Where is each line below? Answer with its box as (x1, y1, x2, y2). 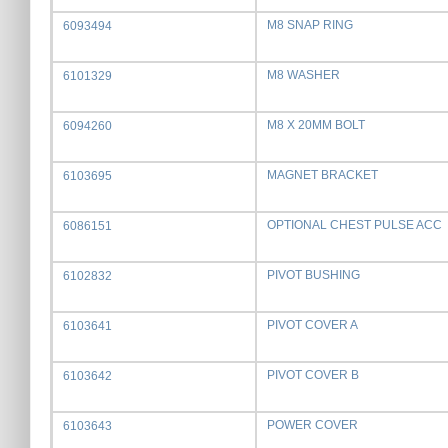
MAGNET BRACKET (267, 168, 378, 182)
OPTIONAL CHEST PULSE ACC (267, 218, 442, 232)
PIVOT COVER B (267, 368, 359, 382)
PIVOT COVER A (267, 318, 358, 332)
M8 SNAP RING (267, 18, 353, 32)
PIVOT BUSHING (267, 268, 360, 282)
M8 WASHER (267, 68, 340, 82)
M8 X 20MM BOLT (267, 118, 365, 132)
